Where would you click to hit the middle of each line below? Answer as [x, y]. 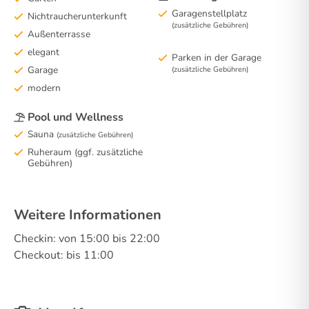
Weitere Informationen [88, 215]
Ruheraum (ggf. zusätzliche [85, 152]
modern [44, 88]
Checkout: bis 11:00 [64, 255]
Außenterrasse [59, 34]
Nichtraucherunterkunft [77, 16]
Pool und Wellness [76, 117]
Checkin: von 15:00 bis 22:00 [87, 239]
